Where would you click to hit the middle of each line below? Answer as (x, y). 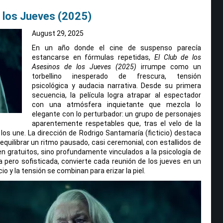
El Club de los (178, 57)
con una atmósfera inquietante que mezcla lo (116, 104)
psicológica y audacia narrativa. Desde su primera (116, 85)
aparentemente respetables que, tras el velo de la (116, 123)
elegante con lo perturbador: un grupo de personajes (116, 114)
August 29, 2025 (58, 33)
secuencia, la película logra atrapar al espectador (116, 95)
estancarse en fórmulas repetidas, (93, 57)
